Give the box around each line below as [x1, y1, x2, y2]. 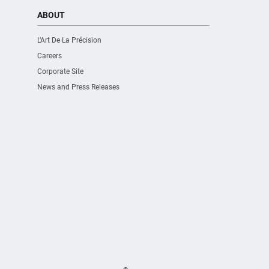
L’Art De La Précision [37, 36, 101, 45]
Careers [37, 52, 62, 61]
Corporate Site [37, 67, 83, 76]
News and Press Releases [37, 83, 119, 92]
